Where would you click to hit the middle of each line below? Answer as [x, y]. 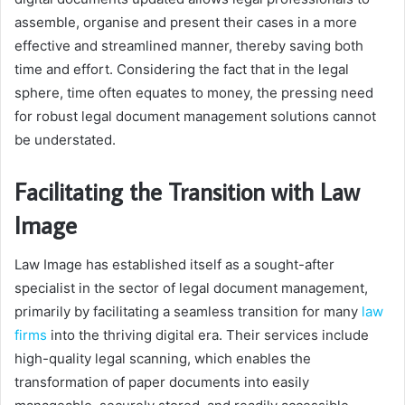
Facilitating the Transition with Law [187, 191]
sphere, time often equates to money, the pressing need [194, 92]
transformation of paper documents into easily [162, 382]
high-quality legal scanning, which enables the [163, 359]
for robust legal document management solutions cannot [195, 116]
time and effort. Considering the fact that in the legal [182, 69]
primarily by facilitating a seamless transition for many [188, 312]
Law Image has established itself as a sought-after [174, 265]
